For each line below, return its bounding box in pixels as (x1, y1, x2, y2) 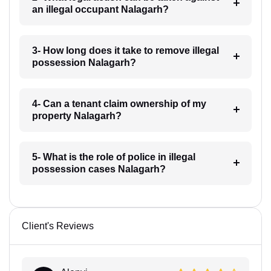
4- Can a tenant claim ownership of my (31, 98, 206, 109)
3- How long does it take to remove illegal (31, 45, 219, 56)
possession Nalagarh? (31, 57, 136, 68)
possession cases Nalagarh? (31, 163, 166, 174)
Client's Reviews (22, 220, 94, 231)
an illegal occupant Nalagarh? (31, 4, 169, 15)
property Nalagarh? (31, 110, 122, 121)
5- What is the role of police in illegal (31, 151, 195, 162)
